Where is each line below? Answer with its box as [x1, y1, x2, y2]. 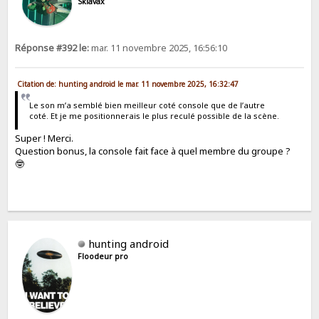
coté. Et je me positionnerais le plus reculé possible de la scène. [28, 110, 279, 122]
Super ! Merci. [15, 132, 74, 145]
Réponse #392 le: [15, 41, 90, 54]
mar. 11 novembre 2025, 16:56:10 [89, 41, 228, 54]
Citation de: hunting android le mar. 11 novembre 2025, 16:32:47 [17, 78, 239, 89]
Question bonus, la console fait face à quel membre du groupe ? [15, 145, 291, 158]
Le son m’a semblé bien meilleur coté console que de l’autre [28, 100, 265, 111]
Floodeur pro [78, 251, 129, 262]
